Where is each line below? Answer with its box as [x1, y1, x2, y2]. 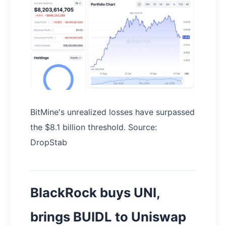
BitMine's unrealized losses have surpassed [30, 106, 195, 117]
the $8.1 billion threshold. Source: [30, 122, 157, 132]
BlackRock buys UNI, [30, 184, 160, 200]
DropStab [30, 137, 67, 147]
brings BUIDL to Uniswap [30, 208, 186, 224]
